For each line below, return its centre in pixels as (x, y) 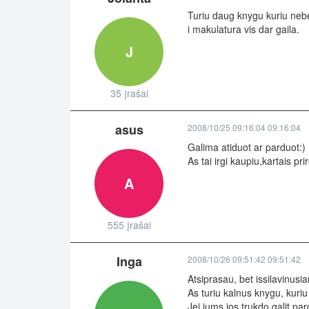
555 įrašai (129, 225)
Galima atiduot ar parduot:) (247, 147)
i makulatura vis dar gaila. (243, 29)
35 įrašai (129, 93)
